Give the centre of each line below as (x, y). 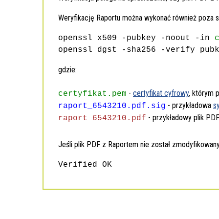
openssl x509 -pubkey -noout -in (136, 38)
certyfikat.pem (92, 94)
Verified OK (85, 165)
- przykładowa (189, 105)
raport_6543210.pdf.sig (112, 106)
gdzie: (67, 70)
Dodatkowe (71, 203)
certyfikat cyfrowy (161, 93)
